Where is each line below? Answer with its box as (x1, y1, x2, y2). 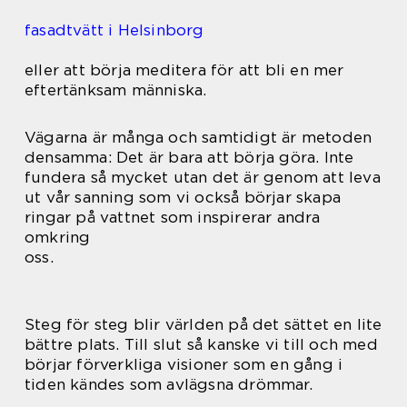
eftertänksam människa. (25, 81, 207, 100)
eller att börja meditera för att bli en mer (25, 61, 344, 80)
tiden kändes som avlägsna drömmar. (25, 375, 313, 394)
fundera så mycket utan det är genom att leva (25, 168, 381, 187)
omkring (25, 228, 91, 247)
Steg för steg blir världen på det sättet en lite (25, 315, 382, 334)
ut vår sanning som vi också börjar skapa (25, 188, 342, 207)
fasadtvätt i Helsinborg (25, 21, 204, 40)
